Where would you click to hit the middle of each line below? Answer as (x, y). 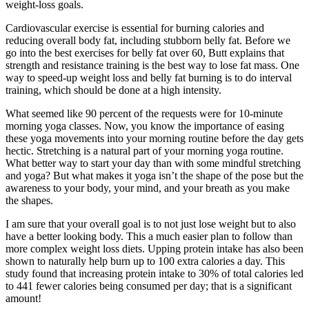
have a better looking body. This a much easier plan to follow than (149, 237)
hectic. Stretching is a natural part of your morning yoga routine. (144, 151)
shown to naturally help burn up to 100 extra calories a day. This (145, 261)
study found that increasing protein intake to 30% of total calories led (154, 274)
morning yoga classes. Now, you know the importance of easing (145, 126)
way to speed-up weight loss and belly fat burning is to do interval (149, 78)
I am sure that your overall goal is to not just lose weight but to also (151, 224)
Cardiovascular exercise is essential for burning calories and (135, 28)
